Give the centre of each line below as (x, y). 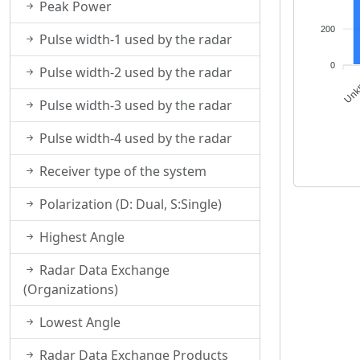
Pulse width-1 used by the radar (134, 39)
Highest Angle (80, 237)
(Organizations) (71, 289)
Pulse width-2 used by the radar (134, 72)
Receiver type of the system (121, 171)
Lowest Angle (78, 322)
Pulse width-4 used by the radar (134, 138)
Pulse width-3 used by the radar (134, 105)
